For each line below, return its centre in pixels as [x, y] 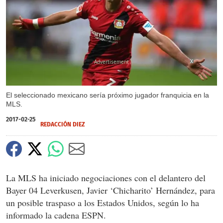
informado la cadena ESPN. [56, 215]
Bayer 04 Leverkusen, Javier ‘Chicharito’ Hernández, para [111, 190]
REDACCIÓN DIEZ [63, 124]
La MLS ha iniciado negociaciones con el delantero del [106, 177]
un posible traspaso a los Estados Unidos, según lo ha [103, 202]
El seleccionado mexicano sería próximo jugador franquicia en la [108, 95]
